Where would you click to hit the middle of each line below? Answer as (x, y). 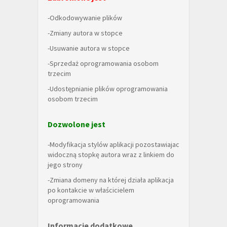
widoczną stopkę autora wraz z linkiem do (111, 155)
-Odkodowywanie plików (85, 18)
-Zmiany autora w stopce (85, 33)
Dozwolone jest (77, 124)
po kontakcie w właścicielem (91, 190)
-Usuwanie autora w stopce (89, 48)
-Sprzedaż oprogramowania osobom (103, 63)
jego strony (65, 165)
